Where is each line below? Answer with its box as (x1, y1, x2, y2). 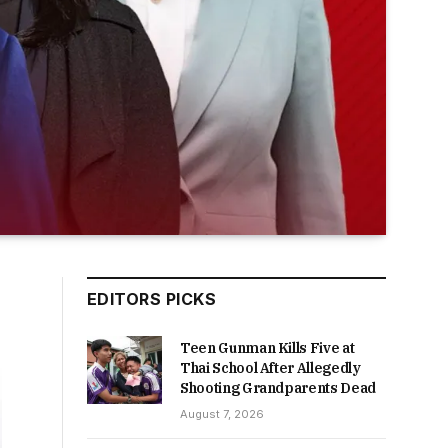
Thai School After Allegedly (180, 358, 361, 377)
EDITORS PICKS (87, 288, 217, 309)
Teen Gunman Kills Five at (180, 338, 355, 357)
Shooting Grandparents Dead (180, 378, 376, 397)
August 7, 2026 (180, 406, 264, 421)
